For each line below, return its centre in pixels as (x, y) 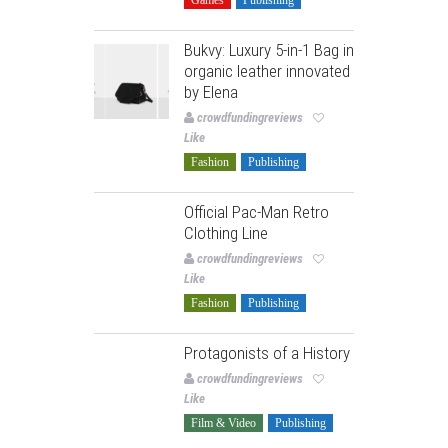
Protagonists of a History (267, 352)
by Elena (211, 91)
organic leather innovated (267, 70)
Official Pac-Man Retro (256, 211)
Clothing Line (226, 232)
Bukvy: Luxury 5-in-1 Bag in (269, 49)
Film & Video (223, 422)
